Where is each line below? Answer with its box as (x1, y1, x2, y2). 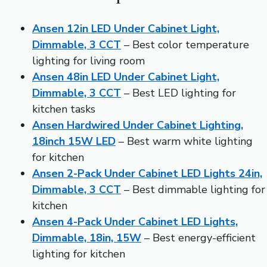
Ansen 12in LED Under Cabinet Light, (32, 21, 219, 36)
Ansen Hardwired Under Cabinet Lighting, (32, 117, 243, 132)
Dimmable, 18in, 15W (32, 230, 141, 245)
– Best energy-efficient (141, 230, 256, 245)
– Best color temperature (121, 37, 249, 52)
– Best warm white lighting (116, 133, 253, 148)
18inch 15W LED (32, 133, 116, 148)
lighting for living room (32, 53, 145, 68)
